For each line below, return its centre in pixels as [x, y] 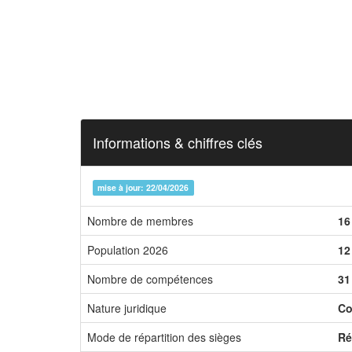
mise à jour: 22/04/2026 [143, 187]
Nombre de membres [140, 221]
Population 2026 [128, 250]
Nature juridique [127, 308]
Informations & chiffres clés [178, 142]
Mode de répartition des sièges [164, 337]
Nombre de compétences [150, 279]
